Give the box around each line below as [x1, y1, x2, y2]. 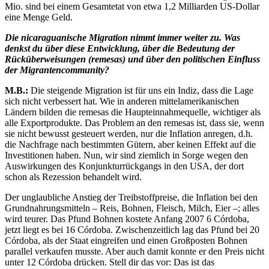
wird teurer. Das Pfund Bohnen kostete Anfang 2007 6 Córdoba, [5, 214, 249, 224]
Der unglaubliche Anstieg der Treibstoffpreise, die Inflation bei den [5, 192, 258, 202]
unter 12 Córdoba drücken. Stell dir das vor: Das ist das [5, 257, 214, 267]
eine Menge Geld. [5, 12, 73, 22]
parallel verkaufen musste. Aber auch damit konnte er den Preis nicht [5, 246, 264, 256]
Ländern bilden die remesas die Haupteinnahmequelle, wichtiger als [5, 107, 261, 117]
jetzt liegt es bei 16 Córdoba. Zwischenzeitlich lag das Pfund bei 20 [5, 225, 259, 235]
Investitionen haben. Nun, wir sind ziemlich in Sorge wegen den [5, 150, 248, 160]
